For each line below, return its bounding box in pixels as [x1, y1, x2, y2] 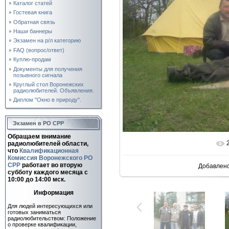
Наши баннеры [13, 28, 52, 35]
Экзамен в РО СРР [13, 120, 64, 126]
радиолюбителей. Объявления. [13, 87, 94, 94]
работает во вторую [20, 162, 82, 169]
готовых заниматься [8, 209, 61, 215]
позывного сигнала [13, 72, 62, 78]
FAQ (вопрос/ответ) [13, 47, 64, 53]
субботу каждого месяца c [8, 169, 88, 176]
